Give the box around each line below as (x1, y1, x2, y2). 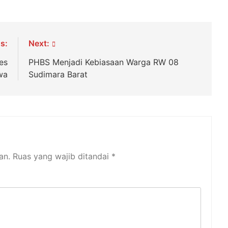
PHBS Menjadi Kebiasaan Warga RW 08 (28, 57, 179, 68)
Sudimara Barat (28, 69, 88, 80)
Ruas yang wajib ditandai (13, 151, 111, 162)
